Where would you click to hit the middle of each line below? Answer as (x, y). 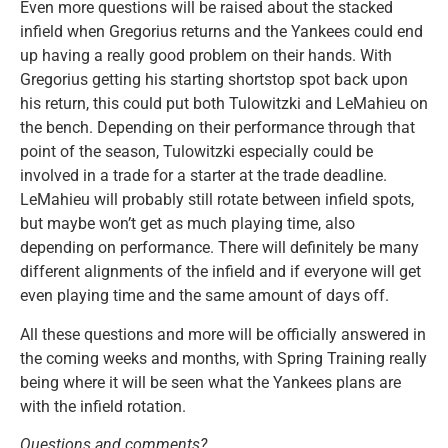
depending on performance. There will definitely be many (219, 248)
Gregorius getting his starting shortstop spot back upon (214, 80)
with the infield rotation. (103, 406)
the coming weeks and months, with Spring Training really (223, 358)
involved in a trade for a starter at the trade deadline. (203, 176)
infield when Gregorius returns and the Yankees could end (221, 32)
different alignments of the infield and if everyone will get (220, 272)
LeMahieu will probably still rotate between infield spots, (217, 200)
